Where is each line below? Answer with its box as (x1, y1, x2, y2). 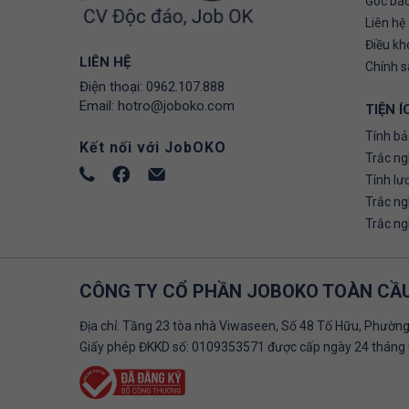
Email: (79, 97, 118, 114)
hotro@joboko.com (118, 97, 235, 114)
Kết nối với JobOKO (79, 138, 226, 156)
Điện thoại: (79, 78, 146, 95)
